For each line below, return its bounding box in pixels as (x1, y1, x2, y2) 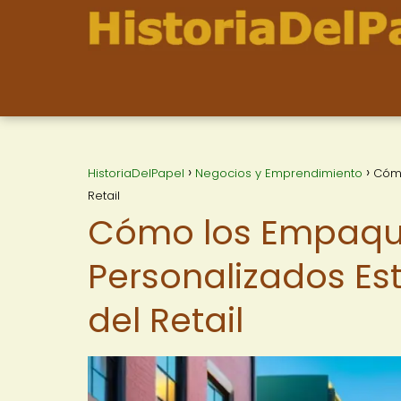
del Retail (88, 296, 243, 344)
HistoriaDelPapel (88, 165, 184, 182)
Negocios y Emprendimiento (195, 165, 363, 182)
